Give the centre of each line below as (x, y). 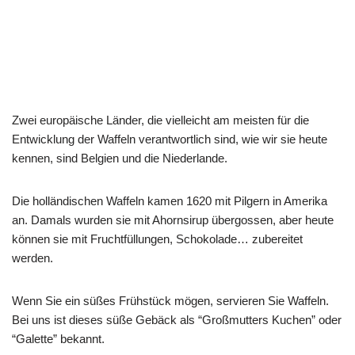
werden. (32, 258)
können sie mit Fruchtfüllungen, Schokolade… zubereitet (157, 239)
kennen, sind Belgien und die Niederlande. (120, 158)
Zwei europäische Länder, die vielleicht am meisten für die (160, 120)
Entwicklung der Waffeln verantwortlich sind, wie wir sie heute (170, 139)
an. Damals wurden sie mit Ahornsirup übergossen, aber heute (173, 219)
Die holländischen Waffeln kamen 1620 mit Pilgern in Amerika (170, 200)
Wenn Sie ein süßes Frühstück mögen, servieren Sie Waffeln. (170, 300)
